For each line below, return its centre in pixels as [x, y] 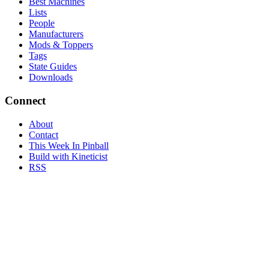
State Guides [53, 67]
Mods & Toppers [61, 45]
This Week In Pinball [69, 145]
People [42, 23]
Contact [44, 134]
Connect [25, 100]
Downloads [51, 77]
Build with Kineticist [68, 156]
